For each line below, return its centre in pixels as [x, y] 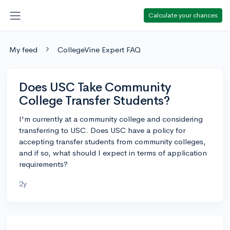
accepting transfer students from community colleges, [112, 141]
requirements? [43, 164]
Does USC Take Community [95, 87]
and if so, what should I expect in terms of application [113, 152]
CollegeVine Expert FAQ [99, 49]
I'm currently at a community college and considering [111, 119]
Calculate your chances [183, 15]
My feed [23, 49]
